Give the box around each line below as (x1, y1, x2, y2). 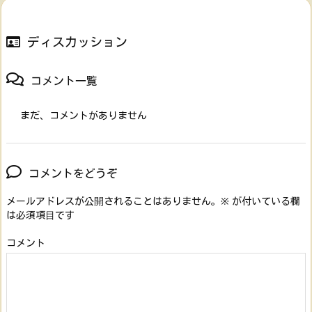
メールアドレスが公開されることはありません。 (6, 194, 221, 208)
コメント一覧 (31, 73, 97, 89)
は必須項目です (6, 208, 75, 222)
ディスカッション (27, 33, 127, 51)
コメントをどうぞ (29, 166, 118, 182)
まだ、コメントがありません (20, 109, 147, 123)
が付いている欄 (229, 194, 300, 208)
